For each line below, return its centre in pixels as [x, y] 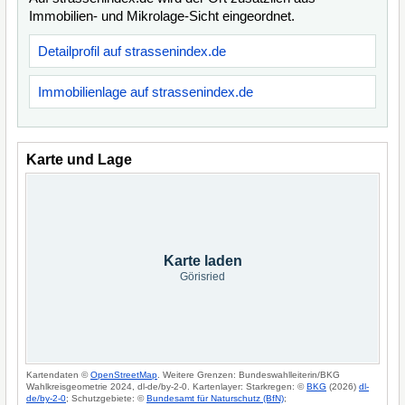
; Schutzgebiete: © [106, 398]
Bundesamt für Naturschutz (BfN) [215, 398]
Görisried [202, 277]
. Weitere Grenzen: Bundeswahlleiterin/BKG [249, 375]
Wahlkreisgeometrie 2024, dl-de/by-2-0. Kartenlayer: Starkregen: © [166, 386]
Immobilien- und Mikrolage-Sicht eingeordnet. [162, 16]
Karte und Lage [79, 160]
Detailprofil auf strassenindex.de [132, 51]
